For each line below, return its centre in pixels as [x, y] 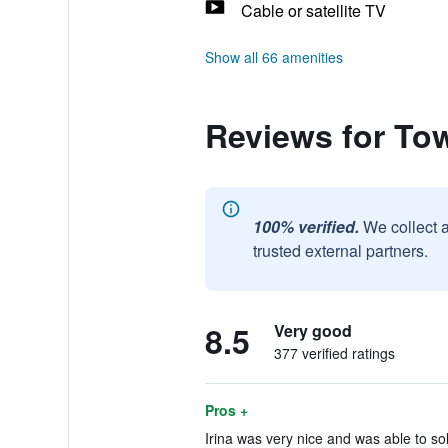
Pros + [226, 410]
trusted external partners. [340, 250]
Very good [312, 330]
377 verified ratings [334, 353]
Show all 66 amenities [273, 57]
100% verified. [305, 226]
